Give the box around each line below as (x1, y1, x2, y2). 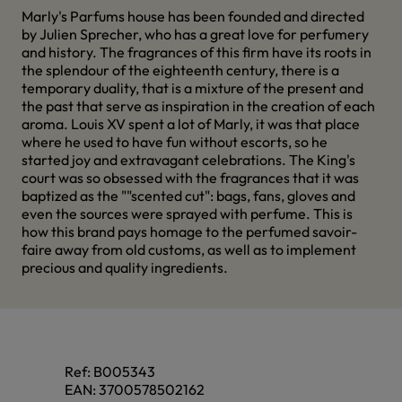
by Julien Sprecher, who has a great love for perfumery (22, 25, 369, 43)
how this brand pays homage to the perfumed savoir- (22, 223, 357, 240)
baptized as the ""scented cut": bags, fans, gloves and (22, 187, 355, 205)
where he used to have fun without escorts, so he (22, 133, 328, 151)
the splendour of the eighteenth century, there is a (22, 61, 339, 79)
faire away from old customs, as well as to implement (22, 240, 356, 258)
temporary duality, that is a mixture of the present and (22, 79, 363, 97)
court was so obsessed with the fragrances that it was (22, 169, 359, 187)
